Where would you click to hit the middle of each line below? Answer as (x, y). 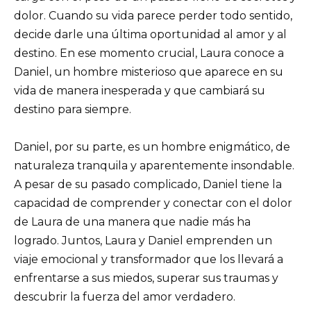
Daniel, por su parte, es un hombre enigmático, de (152, 147)
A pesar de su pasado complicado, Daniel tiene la (148, 185)
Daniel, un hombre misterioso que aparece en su (149, 72)
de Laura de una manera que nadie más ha (132, 222)
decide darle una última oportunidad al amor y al (150, 34)
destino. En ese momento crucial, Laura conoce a (149, 53)
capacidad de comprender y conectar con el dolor (153, 203)
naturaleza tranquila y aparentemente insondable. (154, 166)
